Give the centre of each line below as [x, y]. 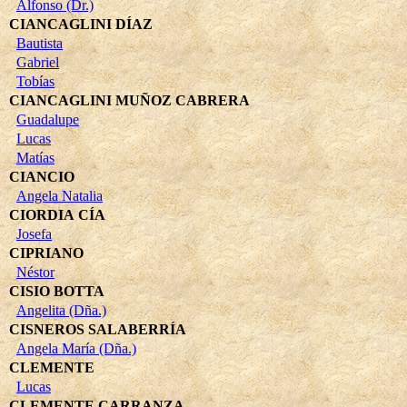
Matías [35, 157]
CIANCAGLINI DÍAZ [81, 24]
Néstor [35, 272]
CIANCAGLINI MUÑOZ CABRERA [129, 100]
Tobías [35, 81]
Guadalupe [48, 119]
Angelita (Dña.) [61, 310]
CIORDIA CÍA [57, 214]
